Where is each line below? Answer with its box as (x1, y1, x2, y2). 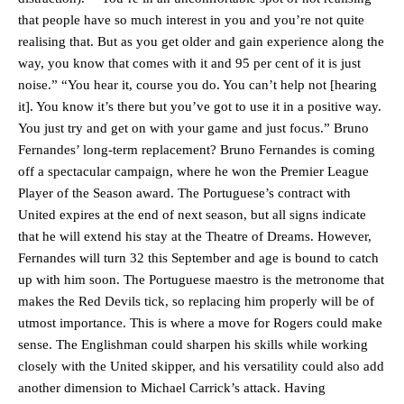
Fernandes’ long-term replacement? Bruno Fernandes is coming (18, 142, 375, 157)
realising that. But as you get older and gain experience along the (18, 33, 384, 49)
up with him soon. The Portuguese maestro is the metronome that (18, 271, 384, 287)
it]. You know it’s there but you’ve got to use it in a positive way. (18, 98, 381, 114)
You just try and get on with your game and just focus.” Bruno (18, 120, 369, 135)
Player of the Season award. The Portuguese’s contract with (18, 185, 351, 200)
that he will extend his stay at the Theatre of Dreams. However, (18, 228, 372, 243)
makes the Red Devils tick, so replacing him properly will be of (18, 293, 374, 308)
